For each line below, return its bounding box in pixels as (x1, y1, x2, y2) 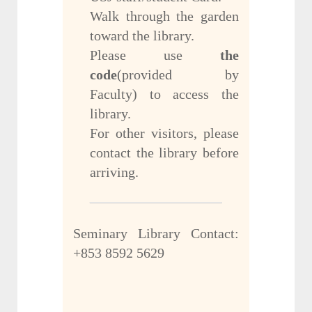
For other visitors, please (90, 125, 239, 141)
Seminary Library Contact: (73, 226, 239, 242)
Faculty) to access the (90, 86, 239, 102)
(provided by (117, 67, 239, 83)
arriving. (90, 164, 139, 180)
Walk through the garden (90, 8, 239, 24)
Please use (90, 47, 220, 63)
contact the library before (90, 145, 239, 161)
